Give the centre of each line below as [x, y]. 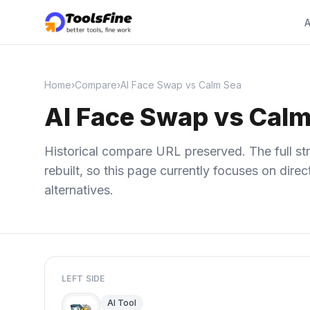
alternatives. [79, 190]
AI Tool [122, 303]
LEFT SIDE [83, 279]
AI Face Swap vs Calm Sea [181, 85]
